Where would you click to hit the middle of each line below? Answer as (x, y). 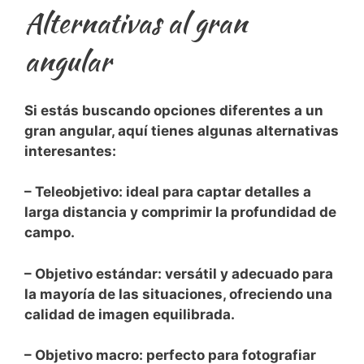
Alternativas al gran (136, 23)
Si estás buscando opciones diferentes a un (174, 110)
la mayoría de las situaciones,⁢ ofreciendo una (178, 294)
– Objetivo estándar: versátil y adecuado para (179, 273)
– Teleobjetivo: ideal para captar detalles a (168, 192)
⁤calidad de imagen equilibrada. (130, 314)
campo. (50, 233)
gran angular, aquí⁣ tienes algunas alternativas (182, 130)
